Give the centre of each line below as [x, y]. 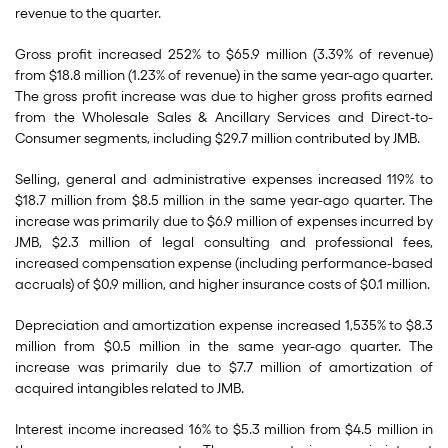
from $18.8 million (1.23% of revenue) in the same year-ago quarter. [224, 75]
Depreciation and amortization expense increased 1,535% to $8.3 [224, 325]
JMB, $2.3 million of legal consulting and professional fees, [224, 242]
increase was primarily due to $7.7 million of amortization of [224, 367]
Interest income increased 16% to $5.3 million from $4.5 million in [224, 429]
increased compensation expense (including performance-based [224, 263]
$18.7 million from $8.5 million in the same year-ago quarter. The [224, 200]
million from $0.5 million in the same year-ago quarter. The [224, 346]
